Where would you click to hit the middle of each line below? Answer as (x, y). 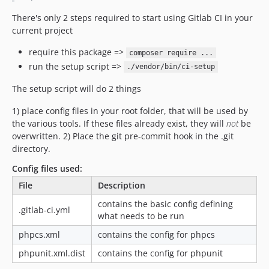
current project (42, 30)
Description (122, 185)
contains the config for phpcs (156, 234)
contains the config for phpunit (160, 253)
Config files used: (47, 168)
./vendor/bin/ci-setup (171, 67)
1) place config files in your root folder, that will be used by (130, 110)
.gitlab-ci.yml (44, 210)
